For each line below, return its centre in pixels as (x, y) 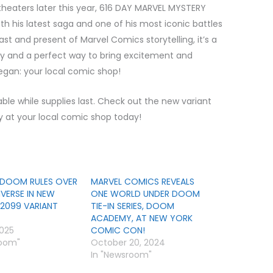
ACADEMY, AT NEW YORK (141, 218)
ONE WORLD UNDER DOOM (145, 194)
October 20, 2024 (128, 243)
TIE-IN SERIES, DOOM (132, 206)
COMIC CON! (118, 231)
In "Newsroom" (121, 255)
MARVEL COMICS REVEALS (142, 182)
